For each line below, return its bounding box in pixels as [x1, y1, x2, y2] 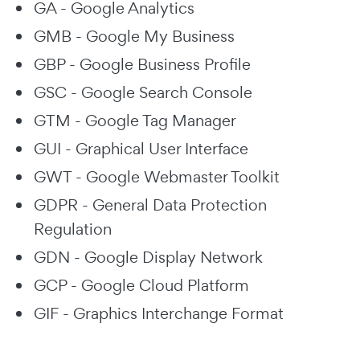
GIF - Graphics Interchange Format [34, 302, 284, 324]
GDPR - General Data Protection [34, 194, 267, 215]
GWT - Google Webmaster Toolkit [34, 166, 280, 187]
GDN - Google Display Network [34, 246, 263, 268]
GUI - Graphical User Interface [34, 137, 248, 159]
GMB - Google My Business [34, 25, 235, 47]
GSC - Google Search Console [34, 81, 252, 103]
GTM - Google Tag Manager [34, 109, 236, 131]
